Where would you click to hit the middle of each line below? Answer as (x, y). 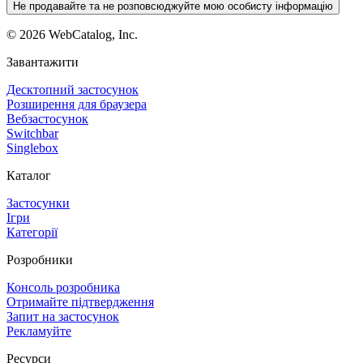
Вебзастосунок (47, 118)
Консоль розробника (63, 287)
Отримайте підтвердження (80, 301)
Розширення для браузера (77, 104)
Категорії (32, 232)
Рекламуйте (39, 331)
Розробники (40, 259)
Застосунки (38, 203)
